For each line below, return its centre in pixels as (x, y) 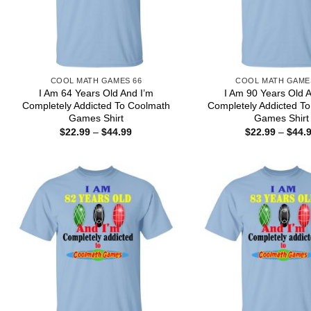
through (149, 161)
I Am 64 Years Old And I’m (96, 93)
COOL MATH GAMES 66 (96, 80)
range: (146, 141)
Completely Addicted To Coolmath (96, 105)
